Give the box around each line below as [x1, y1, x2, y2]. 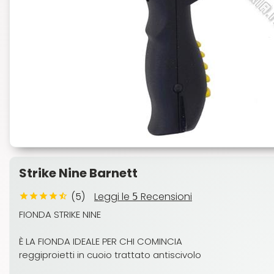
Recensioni [138, 190, 192, 204]
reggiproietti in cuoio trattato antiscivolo [19, 248, 201, 261]
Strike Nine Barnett [19, 165, 138, 182]
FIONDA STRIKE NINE [19, 208, 101, 221]
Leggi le [94, 190, 132, 204]
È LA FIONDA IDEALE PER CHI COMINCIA [19, 235, 182, 248]
